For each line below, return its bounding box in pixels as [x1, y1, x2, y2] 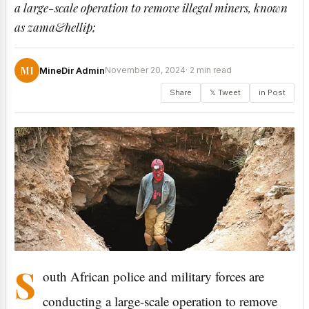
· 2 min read [186, 65, 232, 76]
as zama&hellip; [14, 19, 96, 35]
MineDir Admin [39, 65, 105, 77]
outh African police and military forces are [43, 268, 264, 286]
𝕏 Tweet [210, 88, 241, 98]
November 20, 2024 [105, 65, 186, 76]
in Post [259, 88, 286, 98]
